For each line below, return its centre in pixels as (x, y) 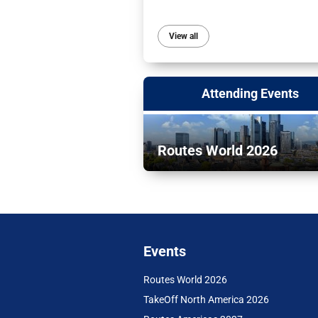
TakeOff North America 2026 (206, 300)
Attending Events (250, 94)
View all (183, 37)
